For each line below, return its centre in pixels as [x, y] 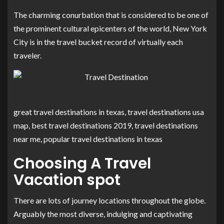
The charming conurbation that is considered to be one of [111, 14]
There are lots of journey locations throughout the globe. [109, 200]
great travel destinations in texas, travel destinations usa [109, 111]
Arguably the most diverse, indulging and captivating [103, 213]
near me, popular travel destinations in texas [88, 138]
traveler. [27, 55]
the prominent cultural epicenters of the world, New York [110, 28]
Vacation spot [67, 180]
